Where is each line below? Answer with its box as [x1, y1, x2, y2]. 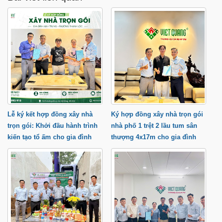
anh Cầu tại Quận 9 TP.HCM [111, 145, 195, 153]
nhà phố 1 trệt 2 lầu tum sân [111, 122, 197, 130]
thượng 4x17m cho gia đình [111, 133, 196, 141]
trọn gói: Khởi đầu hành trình [7, 122, 98, 130]
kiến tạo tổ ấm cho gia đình [7, 133, 92, 141]
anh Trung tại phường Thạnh [7, 145, 96, 153]
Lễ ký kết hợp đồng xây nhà [7, 111, 93, 118]
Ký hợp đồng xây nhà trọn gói [111, 111, 203, 118]
